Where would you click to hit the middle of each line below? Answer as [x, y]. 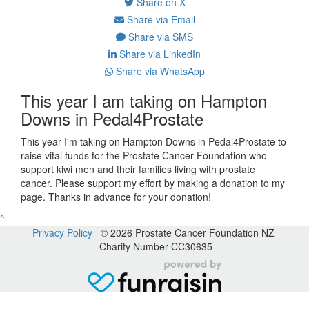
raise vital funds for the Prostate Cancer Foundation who [144, 155]
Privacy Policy [62, 232]
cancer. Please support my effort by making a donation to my [153, 182]
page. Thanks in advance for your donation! [116, 196]
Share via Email [159, 19]
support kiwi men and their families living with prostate [138, 169]
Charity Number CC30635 [154, 246]
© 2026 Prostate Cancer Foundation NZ [185, 232]
